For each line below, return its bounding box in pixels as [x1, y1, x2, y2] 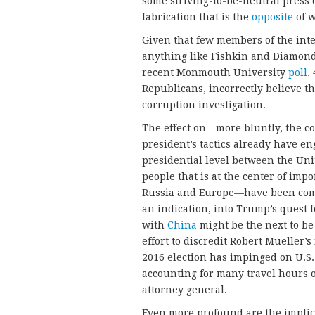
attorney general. [142, 284, 227, 296]
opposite [252, 11, 293, 23]
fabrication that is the [142, 11, 252, 23]
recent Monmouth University [142, 67, 288, 79]
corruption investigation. [142, 99, 266, 111]
